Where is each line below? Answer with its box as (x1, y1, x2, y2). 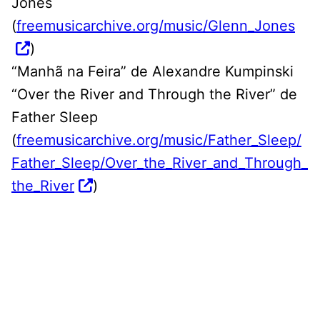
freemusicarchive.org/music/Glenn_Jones (16, 16, 295, 34)
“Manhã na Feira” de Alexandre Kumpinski (11, 62, 294, 80)
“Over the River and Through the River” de (11, 85, 297, 103)
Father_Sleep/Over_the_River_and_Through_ (11, 154, 308, 171)
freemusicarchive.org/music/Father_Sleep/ (16, 131, 301, 149)
